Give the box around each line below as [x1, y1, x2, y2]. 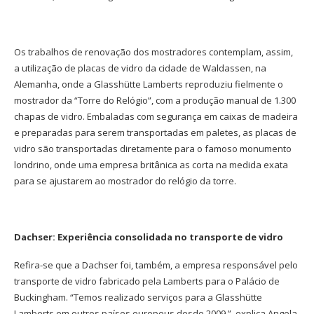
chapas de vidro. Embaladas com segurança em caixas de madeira [14, 110, 298, 123]
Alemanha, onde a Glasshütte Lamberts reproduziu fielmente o [14, 78, 283, 91]
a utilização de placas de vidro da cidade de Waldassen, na [14, 62, 266, 75]
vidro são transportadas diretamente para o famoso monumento [14, 142, 292, 156]
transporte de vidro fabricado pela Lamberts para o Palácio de [14, 275, 280, 288]
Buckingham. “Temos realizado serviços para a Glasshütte [14, 291, 262, 304]
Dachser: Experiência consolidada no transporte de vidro [14, 231, 283, 244]
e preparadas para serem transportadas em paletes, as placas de [14, 126, 296, 139]
